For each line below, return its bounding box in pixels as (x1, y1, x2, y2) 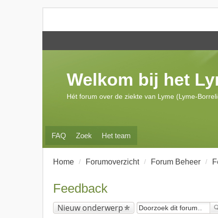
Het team (102, 131, 131, 140)
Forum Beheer (151, 158, 200, 166)
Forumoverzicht (86, 158, 139, 166)
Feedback (53, 181, 108, 196)
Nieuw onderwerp (57, 202, 123, 213)
